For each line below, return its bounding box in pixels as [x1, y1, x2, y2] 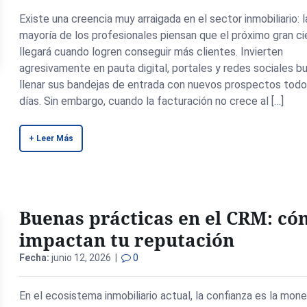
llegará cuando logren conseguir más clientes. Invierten [19, 45, 284, 58]
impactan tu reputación [19, 228, 235, 252]
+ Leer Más [29, 134, 74, 143]
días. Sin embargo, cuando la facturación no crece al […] [19, 95, 284, 108]
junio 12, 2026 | [49, 252, 122, 263]
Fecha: [19, 252, 50, 263]
